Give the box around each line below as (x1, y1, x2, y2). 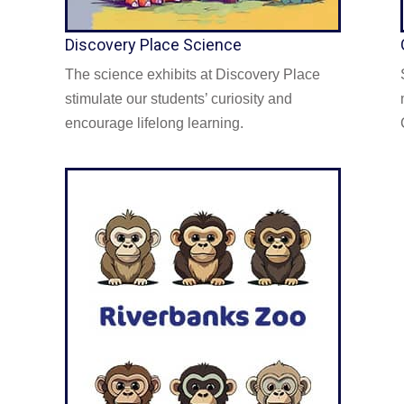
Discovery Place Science (65, 34, 242, 54)
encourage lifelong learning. (65, 115, 243, 131)
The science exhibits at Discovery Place (65, 66, 320, 82)
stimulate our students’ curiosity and (65, 90, 292, 106)
